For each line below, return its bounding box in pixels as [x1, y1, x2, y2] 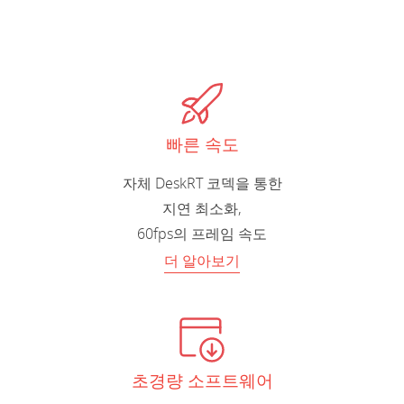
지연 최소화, [162, 198, 242, 221]
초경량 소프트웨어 [131, 369, 273, 395]
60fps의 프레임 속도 [137, 224, 267, 246]
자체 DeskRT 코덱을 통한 [122, 173, 282, 196]
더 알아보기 [164, 251, 240, 273]
